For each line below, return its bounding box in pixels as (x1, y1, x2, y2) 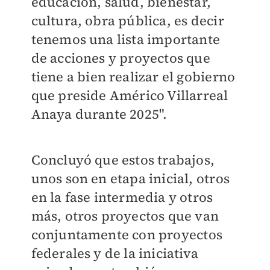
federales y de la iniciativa (31, 244, 199, 263)
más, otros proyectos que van (31, 207, 219, 225)
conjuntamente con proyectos (31, 225, 222, 244)
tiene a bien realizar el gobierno (31, 67, 236, 86)
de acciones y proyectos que (31, 49, 210, 67)
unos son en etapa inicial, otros (31, 169, 230, 188)
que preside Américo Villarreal (31, 86, 228, 105)
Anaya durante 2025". (31, 105, 168, 124)
